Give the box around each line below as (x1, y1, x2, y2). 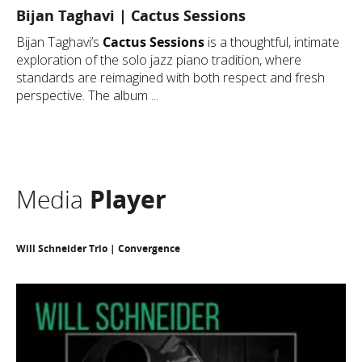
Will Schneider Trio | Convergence (16, 242, 180, 255)
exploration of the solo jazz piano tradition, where (16, 51, 301, 69)
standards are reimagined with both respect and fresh (16, 69, 325, 86)
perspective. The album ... (16, 86, 158, 104)
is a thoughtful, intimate (204, 33, 339, 51)
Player (90, 183, 166, 216)
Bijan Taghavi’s (16, 33, 103, 51)
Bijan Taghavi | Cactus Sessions (16, 6, 246, 25)
